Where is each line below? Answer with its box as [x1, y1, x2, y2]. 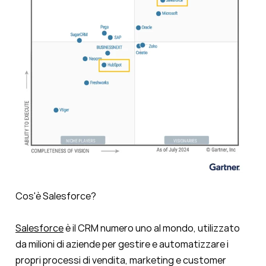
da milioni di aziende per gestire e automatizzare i [15, 237, 229, 251]
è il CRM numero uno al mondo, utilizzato [64, 221, 240, 235]
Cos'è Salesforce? [15, 189, 96, 203]
